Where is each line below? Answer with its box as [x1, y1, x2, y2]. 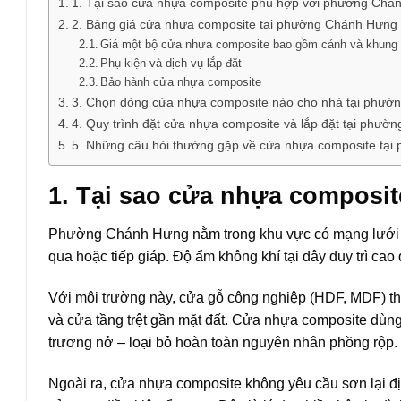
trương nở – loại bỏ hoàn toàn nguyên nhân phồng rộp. [48, 334, 397, 350]
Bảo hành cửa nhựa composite [100, 74, 262, 89]
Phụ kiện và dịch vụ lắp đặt [100, 55, 243, 70]
